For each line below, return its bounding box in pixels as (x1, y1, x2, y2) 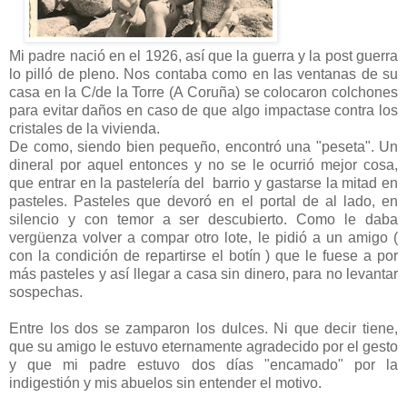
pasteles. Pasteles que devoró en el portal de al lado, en (9, 194, 398, 210)
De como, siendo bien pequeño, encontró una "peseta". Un (9, 139, 398, 155)
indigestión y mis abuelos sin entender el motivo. (9, 375, 322, 392)
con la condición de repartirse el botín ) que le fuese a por (9, 248, 398, 264)
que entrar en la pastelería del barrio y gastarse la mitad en (9, 175, 398, 192)
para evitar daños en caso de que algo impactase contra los (9, 103, 398, 119)
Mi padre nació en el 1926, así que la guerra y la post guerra (9, 48, 398, 65)
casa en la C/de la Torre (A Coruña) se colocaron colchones (9, 84, 398, 101)
